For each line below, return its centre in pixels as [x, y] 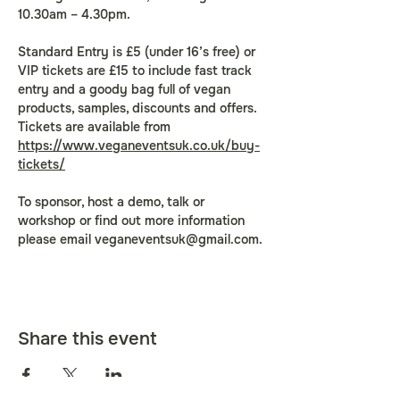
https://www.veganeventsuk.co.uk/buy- [139, 146]
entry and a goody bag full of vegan [126, 89]
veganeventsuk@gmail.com [177, 239]
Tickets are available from [96, 127]
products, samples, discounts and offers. [139, 108]
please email [56, 239]
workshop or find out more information [133, 221]
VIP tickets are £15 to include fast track [137, 71]
